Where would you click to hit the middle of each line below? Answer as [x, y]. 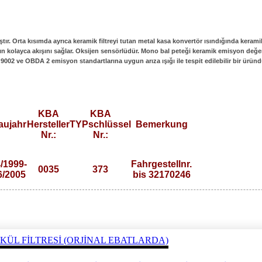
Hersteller [48, 124]
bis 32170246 [161, 174]
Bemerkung [161, 124]
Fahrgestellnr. [161, 164]
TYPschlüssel [100, 124]
